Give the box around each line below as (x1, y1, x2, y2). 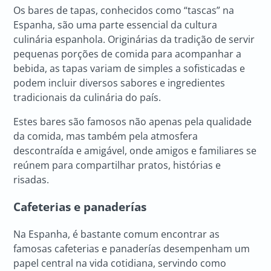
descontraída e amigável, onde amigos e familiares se (13, 144, 257, 158)
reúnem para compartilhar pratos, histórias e (13, 158, 221, 172)
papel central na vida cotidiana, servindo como (13, 256, 227, 270)
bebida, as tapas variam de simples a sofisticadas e (13, 62, 246, 76)
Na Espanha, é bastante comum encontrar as (13, 227, 220, 241)
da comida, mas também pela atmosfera (13, 129, 198, 143)
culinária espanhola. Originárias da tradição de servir (13, 33, 255, 47)
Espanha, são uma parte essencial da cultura (13, 18, 218, 32)
